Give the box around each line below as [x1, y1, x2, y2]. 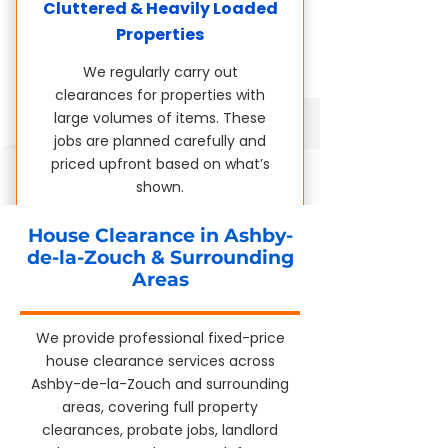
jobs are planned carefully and [54, 131, 266, 151]
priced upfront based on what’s [50, 154, 270, 174]
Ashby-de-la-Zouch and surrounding [31, 374, 289, 394]
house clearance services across [45, 351, 275, 371]
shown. [136, 177, 184, 197]
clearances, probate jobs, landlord [42, 420, 278, 440]
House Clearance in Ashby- [27, 224, 293, 247]
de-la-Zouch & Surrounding [26, 246, 294, 269]
